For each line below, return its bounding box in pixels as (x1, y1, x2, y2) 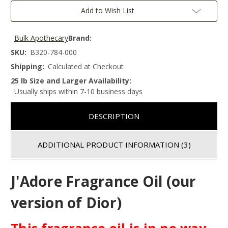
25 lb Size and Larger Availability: (11, 76, 131, 86)
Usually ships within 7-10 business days (14, 87, 142, 97)
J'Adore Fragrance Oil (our (11, 171, 196, 191)
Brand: (68, 33, 92, 43)
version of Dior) (11, 192, 122, 212)
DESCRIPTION (89, 110, 139, 121)
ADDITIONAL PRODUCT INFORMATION (37, 139, 181, 150)
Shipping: (11, 62, 44, 72)
